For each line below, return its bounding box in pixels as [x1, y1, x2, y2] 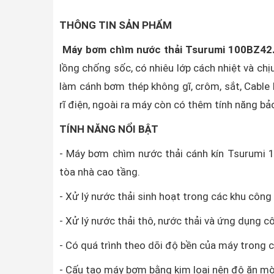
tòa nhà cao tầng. [59, 166, 140, 178]
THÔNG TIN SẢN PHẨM [59, 19, 189, 31]
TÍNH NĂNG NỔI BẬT [59, 123, 158, 135]
